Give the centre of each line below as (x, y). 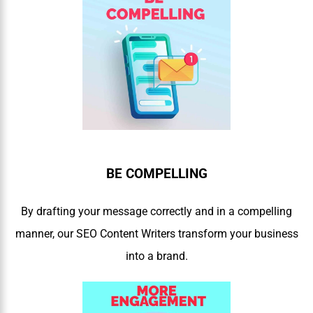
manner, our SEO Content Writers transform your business (156, 233)
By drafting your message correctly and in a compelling (156, 211)
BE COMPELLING (156, 174)
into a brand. (156, 256)
